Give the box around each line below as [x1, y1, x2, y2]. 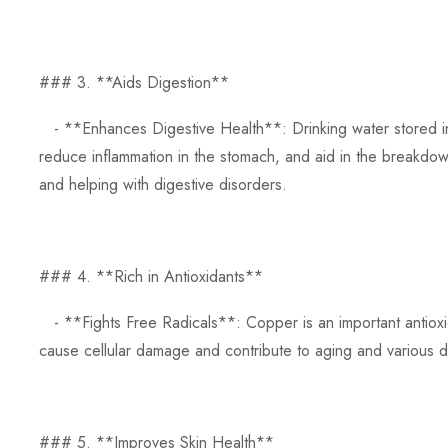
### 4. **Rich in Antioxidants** [39, 264, 263, 288]
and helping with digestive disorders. [39, 172, 287, 196]
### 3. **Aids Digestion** [39, 70, 229, 94]
